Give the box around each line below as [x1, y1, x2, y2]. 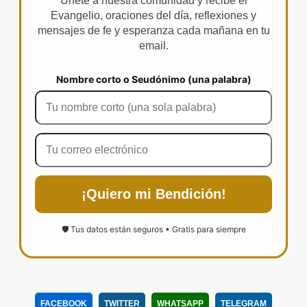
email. [138, 40, 169, 52]
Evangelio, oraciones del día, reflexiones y [51, 10, 256, 22]
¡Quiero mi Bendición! [81, 186, 226, 202]
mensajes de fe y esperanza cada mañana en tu [37, 25, 270, 37]
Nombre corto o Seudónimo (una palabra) [56, 73, 251, 86]
